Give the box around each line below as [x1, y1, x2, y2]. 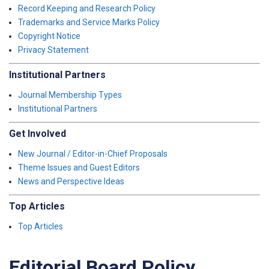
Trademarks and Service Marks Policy [18, 17, 160, 27]
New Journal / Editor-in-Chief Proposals [18, 149, 168, 159]
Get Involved [9, 128, 66, 139]
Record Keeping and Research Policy [18, 4, 156, 13]
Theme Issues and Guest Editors [18, 163, 140, 172]
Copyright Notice [18, 31, 80, 41]
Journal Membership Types [18, 90, 122, 100]
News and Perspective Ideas [18, 177, 124, 186]
